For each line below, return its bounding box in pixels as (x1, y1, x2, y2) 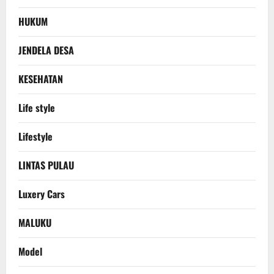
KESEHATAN (18, 72, 63, 87)
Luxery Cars (18, 187, 65, 202)
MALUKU (18, 215, 51, 231)
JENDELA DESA (18, 43, 74, 58)
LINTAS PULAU (18, 158, 74, 173)
